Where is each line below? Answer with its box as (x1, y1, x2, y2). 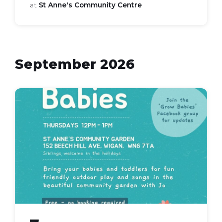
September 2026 (15, 56, 135, 72)
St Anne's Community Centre (39, 1, 142, 9)
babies (14, 103, 43, 112)
